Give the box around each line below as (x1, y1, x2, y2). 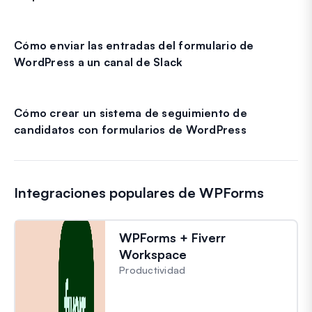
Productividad (119, 263, 186, 276)
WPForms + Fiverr (119, 229, 226, 245)
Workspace (119, 246, 187, 262)
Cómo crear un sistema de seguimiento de (14, 105, 247, 120)
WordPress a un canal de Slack (14, 54, 183, 69)
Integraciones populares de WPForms (14, 183, 264, 201)
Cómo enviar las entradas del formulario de (14, 38, 254, 52)
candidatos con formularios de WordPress (14, 122, 247, 136)
